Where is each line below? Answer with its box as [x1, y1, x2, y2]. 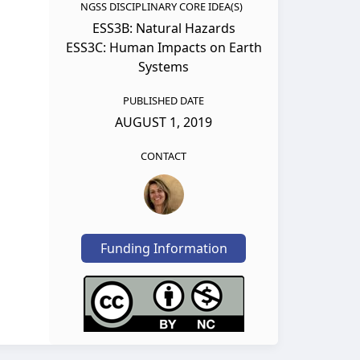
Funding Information [100, 239, 227, 258]
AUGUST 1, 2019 [115, 113, 212, 132]
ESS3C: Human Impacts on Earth [65, 39, 262, 57]
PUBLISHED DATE [123, 93, 204, 108]
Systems [138, 58, 189, 76]
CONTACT [141, 149, 186, 164]
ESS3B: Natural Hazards [92, 19, 235, 38]
